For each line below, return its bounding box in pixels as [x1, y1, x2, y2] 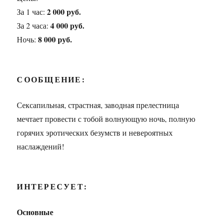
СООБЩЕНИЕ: [17, 73, 85, 85]
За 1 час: [17, 6, 47, 17]
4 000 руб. [50, 19, 85, 31]
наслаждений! [17, 141, 65, 151]
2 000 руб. [47, 5, 81, 17]
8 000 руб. [38, 33, 73, 45]
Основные [17, 206, 54, 218]
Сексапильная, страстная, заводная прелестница [17, 99, 180, 110]
